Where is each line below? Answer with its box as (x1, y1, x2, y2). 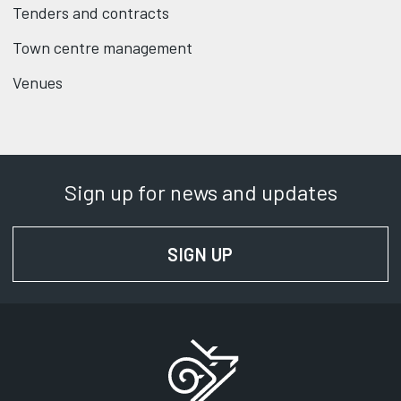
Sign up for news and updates (64, 179, 337, 206)
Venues (13, 73, 63, 93)
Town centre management (13, 38, 192, 58)
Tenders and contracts (13, 3, 169, 23)
